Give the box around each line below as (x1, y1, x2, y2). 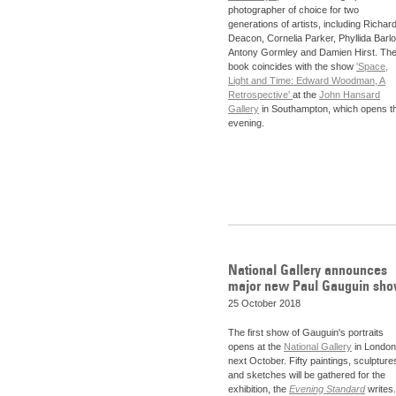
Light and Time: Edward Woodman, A (228, 75, 385, 87)
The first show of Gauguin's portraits (228, 327, 384, 339)
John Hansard (319, 89, 380, 101)
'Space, (356, 61, 388, 72)
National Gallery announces (228, 260, 387, 278)
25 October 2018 (228, 297, 301, 308)
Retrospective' (228, 89, 293, 101)
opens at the (228, 341, 284, 353)
